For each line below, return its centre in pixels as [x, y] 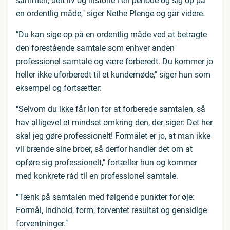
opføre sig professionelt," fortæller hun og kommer [107, 162]
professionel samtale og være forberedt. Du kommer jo [114, 61]
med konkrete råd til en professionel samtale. [97, 176]
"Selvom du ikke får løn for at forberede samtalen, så [111, 109]
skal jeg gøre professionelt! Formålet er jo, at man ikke [113, 136]
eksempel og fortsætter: [59, 88]
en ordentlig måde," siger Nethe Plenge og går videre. [110, 14]
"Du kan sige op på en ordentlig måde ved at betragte [111, 35]
